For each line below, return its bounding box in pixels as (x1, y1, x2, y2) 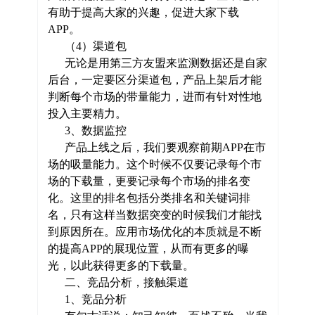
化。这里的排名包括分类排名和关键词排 (47, 192, 250, 204)
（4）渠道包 (47, 40, 127, 52)
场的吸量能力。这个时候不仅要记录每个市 (47, 158, 262, 170)
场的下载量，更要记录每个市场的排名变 (47, 175, 250, 187)
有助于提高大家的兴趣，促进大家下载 (47, 6, 239, 18)
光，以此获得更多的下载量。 (47, 259, 194, 271)
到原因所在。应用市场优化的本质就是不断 (47, 226, 262, 238)
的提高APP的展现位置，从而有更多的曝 (47, 243, 249, 255)
